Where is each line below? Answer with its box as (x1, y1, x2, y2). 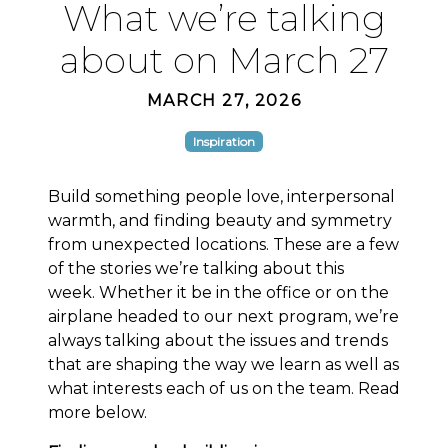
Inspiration (193, 133, 255, 149)
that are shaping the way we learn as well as (48, 354, 399, 374)
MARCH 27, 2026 (146, 90, 302, 110)
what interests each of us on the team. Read (48, 378, 400, 398)
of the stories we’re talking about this (48, 258, 344, 278)
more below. (48, 402, 151, 422)
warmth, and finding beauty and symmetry (48, 210, 392, 230)
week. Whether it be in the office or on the (48, 282, 389, 302)
